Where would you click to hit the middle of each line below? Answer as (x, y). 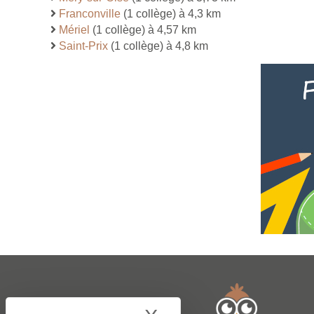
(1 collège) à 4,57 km (143, 29)
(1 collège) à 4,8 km (158, 46)
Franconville (90, 13)
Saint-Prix (83, 46)
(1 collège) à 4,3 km (171, 13)
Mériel (74, 29)
